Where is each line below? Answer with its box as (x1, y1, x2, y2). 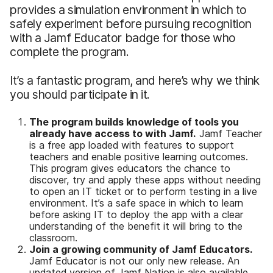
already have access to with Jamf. (29, 127, 196, 140)
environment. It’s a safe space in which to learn (29, 196, 243, 209)
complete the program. (10, 44, 129, 59)
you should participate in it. (10, 87, 150, 102)
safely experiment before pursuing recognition (10, 16, 252, 31)
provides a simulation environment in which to (10, 2, 247, 17)
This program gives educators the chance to (29, 161, 230, 174)
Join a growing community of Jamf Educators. (29, 243, 253, 255)
